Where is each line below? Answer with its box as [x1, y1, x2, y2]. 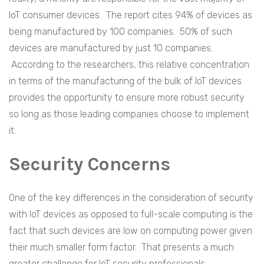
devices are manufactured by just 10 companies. [9, 42, 213, 54]
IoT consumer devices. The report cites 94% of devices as [9, 9, 252, 21]
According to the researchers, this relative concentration [9, 59, 249, 71]
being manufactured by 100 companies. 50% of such [9, 26, 232, 38]
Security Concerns [9, 153, 170, 176]
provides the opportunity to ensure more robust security [9, 92, 245, 104]
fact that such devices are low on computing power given [9, 225, 252, 237]
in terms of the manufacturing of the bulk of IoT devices [9, 75, 242, 87]
